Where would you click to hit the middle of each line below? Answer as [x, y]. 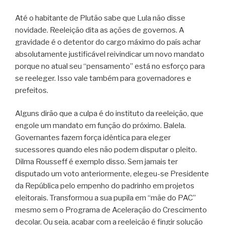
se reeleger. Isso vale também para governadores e [103, 78]
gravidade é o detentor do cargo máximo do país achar [108, 42]
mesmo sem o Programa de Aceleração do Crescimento [111, 210]
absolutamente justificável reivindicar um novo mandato [110, 54]
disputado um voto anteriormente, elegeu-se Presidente [112, 174]
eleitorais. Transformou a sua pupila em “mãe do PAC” [105, 198]
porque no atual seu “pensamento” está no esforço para [110, 66]
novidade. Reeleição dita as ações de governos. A [100, 30]
